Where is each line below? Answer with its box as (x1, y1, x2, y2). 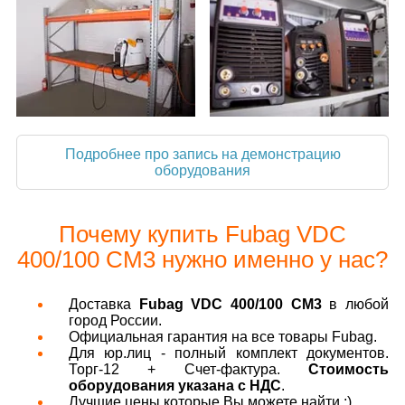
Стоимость (308, 362, 389, 378)
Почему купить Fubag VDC (59, 221, 346, 249)
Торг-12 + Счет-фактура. (69, 362, 308, 378)
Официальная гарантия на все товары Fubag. (69, 329, 377, 345)
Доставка (69, 297, 139, 313)
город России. (69, 313, 162, 329)
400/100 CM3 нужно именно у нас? (17, 246, 388, 274)
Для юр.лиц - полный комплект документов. (69, 345, 389, 362)
